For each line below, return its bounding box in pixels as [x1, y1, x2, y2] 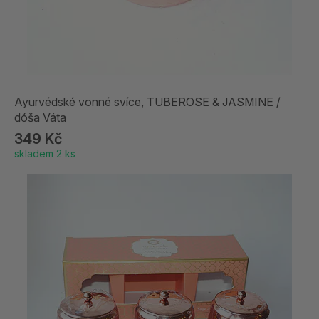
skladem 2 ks [14, 147, 75, 160]
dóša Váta [14, 110, 66, 125]
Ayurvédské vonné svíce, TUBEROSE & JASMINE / [14, 94, 281, 109]
